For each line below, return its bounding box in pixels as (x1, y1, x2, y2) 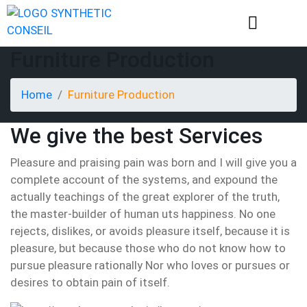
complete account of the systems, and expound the (10, 173, 278, 186)
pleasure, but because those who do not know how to (10, 241, 286, 255)
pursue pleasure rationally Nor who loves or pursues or (10, 258, 290, 272)
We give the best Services (10, 123, 262, 149)
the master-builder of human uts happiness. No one (10, 207, 275, 221)
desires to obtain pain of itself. (10, 275, 170, 289)
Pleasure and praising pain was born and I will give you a (10, 156, 297, 169)
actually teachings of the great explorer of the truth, (10, 190, 280, 204)
